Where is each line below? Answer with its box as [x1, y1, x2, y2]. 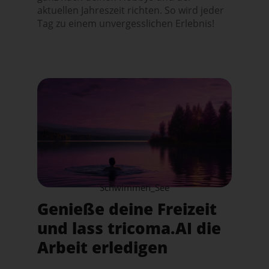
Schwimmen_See [99, 181, 169, 194]
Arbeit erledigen [37, 237, 168, 259]
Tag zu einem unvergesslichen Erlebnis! [37, 16, 215, 30]
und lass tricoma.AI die [37, 217, 222, 240]
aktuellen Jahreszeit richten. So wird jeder [37, 3, 225, 17]
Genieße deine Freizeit [37, 198, 217, 220]
